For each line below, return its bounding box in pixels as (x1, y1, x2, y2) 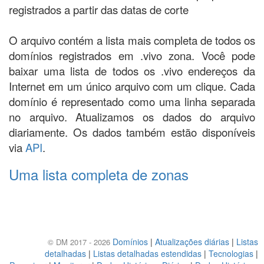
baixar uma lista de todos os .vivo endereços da (9, 63, 255, 78)
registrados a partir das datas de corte (9, 2, 189, 17)
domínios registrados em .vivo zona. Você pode (9, 48, 255, 63)
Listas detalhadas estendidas (93, 247, 202, 259)
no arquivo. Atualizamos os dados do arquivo (9, 109, 255, 124)
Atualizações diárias (155, 236, 229, 247)
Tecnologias (209, 247, 253, 259)
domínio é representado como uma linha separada (9, 94, 255, 109)
